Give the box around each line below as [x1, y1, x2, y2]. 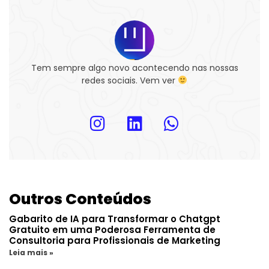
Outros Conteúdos [9, 189, 151, 210]
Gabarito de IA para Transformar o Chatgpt [9, 213, 220, 226]
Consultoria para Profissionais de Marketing [9, 234, 220, 247]
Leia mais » [9, 247, 53, 258]
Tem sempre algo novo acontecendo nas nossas [31, 61, 238, 74]
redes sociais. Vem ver [82, 74, 178, 86]
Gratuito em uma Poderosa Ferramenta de [9, 223, 216, 237]
